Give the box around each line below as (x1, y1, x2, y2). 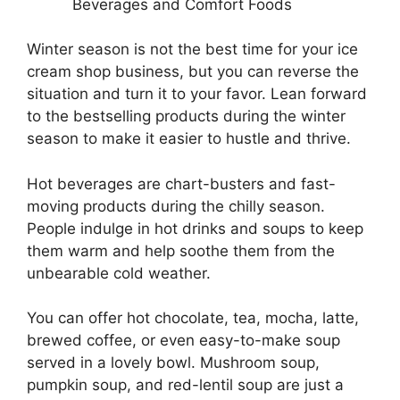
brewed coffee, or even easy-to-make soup (27, 331, 340, 350)
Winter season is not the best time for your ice (27, 40, 358, 59)
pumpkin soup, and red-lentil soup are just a (27, 376, 344, 395)
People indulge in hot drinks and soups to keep (27, 219, 363, 237)
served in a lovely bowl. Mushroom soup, (27, 354, 320, 372)
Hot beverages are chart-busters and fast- (27, 174, 336, 193)
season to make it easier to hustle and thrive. (27, 129, 360, 148)
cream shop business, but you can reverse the (27, 62, 359, 81)
